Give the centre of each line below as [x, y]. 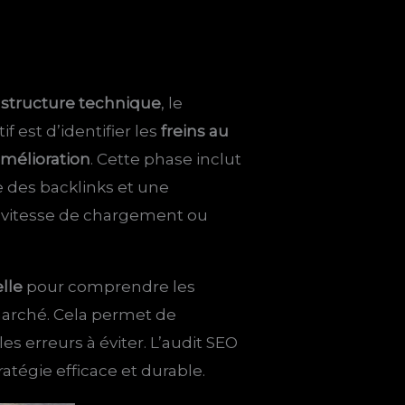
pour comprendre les [109, 287]
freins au [195, 132]
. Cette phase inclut [166, 160]
